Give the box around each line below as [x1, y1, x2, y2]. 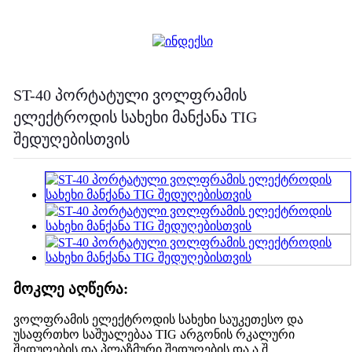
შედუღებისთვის [13, 130, 130, 148]
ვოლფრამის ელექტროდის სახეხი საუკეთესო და [13, 313, 303, 327]
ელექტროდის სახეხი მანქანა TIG [13, 108, 257, 126]
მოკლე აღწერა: [13, 280, 128, 297]
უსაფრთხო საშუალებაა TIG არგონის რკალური [13, 328, 295, 342]
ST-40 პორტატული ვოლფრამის [13, 86, 247, 104]
